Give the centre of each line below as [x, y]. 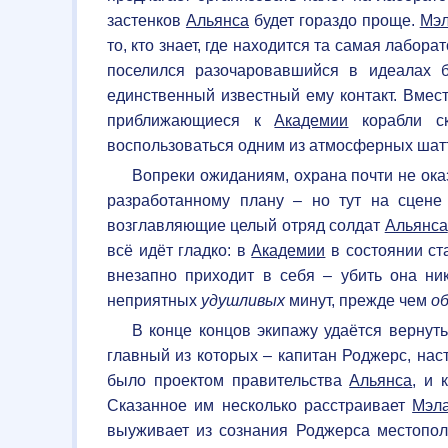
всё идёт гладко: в [179, 250]
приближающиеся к [191, 120]
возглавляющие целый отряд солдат [246, 225]
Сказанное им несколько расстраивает [260, 405]
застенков [146, 20]
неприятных [154, 300]
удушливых [243, 300]
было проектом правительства [228, 380]
